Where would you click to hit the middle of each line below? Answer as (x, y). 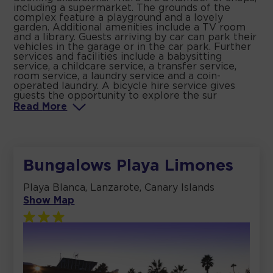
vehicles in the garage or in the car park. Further (133, 47)
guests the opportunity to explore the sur (115, 96)
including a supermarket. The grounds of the (122, 8)
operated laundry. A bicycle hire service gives (125, 86)
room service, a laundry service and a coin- (117, 76)
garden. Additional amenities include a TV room (130, 27)
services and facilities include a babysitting (118, 57)
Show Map (49, 200)
